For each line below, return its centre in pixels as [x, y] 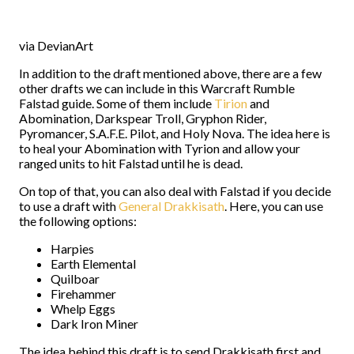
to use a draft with [69, 206]
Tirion [231, 103]
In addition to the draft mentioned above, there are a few [170, 73]
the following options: [78, 221]
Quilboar [75, 279]
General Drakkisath [171, 206]
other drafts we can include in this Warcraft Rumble [157, 88]
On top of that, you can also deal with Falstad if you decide [175, 191]
